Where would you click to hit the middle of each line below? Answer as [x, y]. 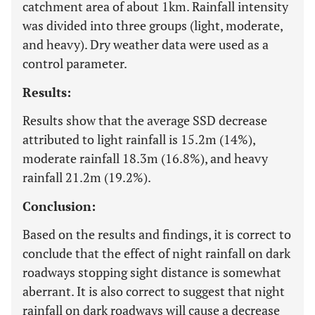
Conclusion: [59, 206]
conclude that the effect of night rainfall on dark [156, 253]
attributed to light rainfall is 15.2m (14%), [139, 139]
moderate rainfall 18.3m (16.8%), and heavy [145, 158]
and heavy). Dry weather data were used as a [146, 44]
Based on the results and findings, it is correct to [157, 234]
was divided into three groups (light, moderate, [153, 25]
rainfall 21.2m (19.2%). [87, 177]
